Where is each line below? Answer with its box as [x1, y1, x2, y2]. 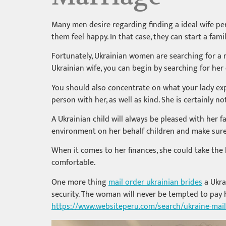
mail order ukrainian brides [108, 175, 202, 189]
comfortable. [51, 156, 95, 170]
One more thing [51, 175, 108, 189]
